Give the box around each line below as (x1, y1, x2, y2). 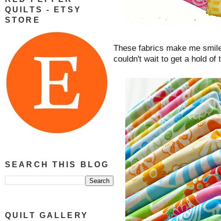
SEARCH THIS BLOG (5, 160, 110, 169)
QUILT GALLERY (5, 211, 88, 220)
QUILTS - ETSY (5, 5, 81, 14)
